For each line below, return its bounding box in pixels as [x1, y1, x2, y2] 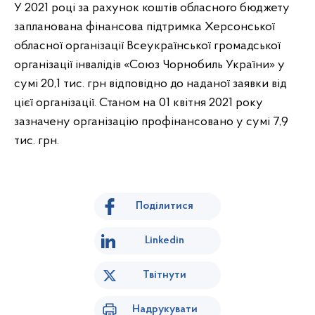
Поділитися [136, 200, 193, 212]
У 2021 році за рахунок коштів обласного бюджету [14, 1, 290, 15]
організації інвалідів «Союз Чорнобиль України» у [14, 58, 285, 72]
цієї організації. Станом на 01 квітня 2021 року [14, 96, 263, 110]
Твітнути [143, 269, 186, 281]
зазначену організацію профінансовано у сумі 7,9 [14, 115, 288, 129]
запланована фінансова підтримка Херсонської [14, 20, 275, 34]
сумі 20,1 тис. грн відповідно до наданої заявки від [14, 77, 287, 91]
